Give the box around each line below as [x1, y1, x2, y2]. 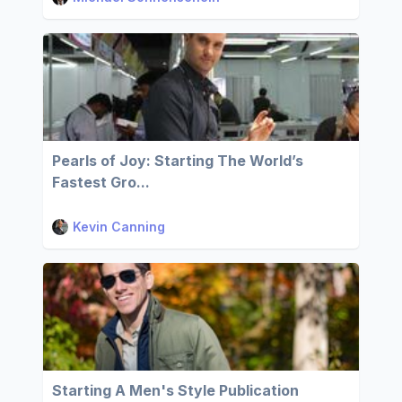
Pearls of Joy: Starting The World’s [52, 152, 303, 170]
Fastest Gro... [52, 173, 150, 191]
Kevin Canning [73, 219, 165, 234]
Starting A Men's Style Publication [52, 381, 299, 399]
